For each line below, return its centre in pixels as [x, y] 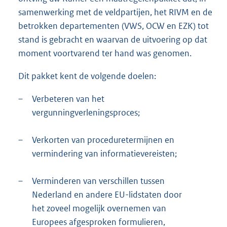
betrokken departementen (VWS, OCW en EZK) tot [113, 26]
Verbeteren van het [68, 99]
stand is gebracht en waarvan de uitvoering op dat [113, 39]
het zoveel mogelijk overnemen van [99, 209]
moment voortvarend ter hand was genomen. [105, 53]
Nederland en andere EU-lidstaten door [107, 195]
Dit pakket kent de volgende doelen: [87, 76]
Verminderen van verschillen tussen [98, 181]
